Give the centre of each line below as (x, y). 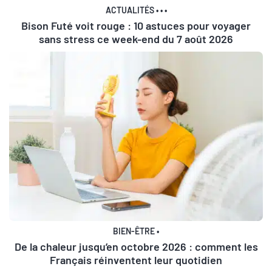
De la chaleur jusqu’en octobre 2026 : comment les (136, 246)
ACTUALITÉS (130, 10)
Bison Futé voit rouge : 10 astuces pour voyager (136, 25)
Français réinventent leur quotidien (136, 260)
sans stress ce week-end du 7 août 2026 (136, 39)
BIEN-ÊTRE (134, 231)
